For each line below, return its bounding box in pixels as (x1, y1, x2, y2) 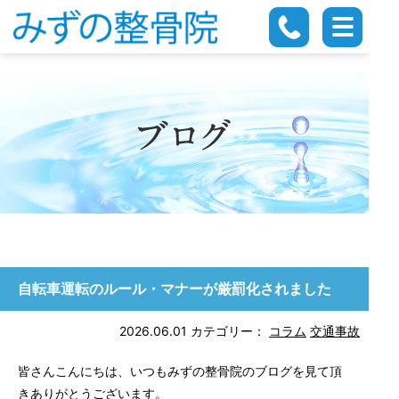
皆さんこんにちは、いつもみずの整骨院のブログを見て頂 (18, 363, 342, 379)
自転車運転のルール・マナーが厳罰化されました (18, 280, 331, 297)
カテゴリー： (191, 323, 265, 338)
